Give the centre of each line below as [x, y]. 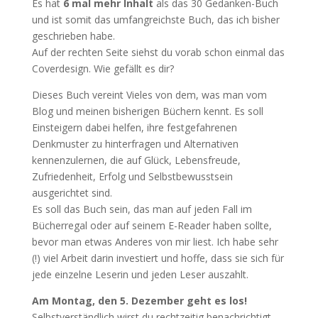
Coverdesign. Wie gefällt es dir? [103, 68]
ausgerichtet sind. [72, 193]
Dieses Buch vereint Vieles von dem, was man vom [149, 95]
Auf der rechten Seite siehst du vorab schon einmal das [158, 52]
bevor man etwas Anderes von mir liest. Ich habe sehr [155, 242]
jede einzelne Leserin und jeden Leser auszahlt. [140, 274]
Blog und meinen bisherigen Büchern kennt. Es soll [147, 111]
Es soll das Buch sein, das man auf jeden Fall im [142, 209]
